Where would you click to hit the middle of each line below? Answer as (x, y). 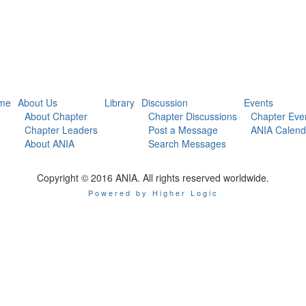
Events (259, 102)
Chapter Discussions (193, 116)
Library (120, 102)
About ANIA (50, 143)
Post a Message (183, 130)
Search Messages (187, 143)
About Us (38, 102)
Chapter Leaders (61, 130)
